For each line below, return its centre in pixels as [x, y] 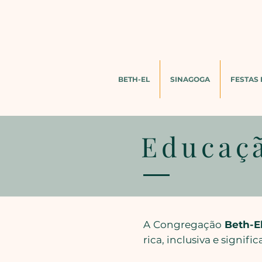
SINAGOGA [190, 79]
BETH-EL [134, 79]
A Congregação [184, 225]
